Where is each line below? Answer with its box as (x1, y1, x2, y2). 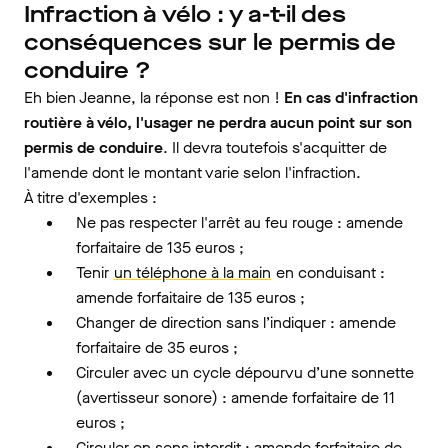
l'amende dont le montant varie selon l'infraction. (24, 162, 361, 183)
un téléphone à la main (114, 262, 271, 283)
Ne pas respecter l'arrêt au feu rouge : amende (76, 212, 403, 233)
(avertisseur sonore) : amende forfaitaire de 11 (76, 387, 395, 408)
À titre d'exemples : (24, 187, 157, 208)
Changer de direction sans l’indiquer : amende (76, 312, 396, 333)
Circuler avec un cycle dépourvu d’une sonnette (76, 362, 414, 383)
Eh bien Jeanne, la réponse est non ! (24, 87, 284, 108)
